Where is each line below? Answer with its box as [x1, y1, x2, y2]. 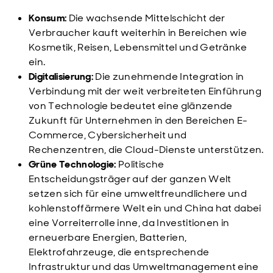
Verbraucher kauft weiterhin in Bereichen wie [29, 26, 247, 39]
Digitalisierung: [29, 70, 94, 83]
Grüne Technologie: [29, 158, 116, 171]
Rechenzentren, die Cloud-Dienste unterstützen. [29, 143, 264, 156]
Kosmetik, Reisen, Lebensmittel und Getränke [29, 41, 247, 54]
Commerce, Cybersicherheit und [29, 129, 187, 141]
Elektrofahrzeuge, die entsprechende [29, 246, 210, 258]
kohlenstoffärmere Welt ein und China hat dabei [29, 202, 261, 214]
